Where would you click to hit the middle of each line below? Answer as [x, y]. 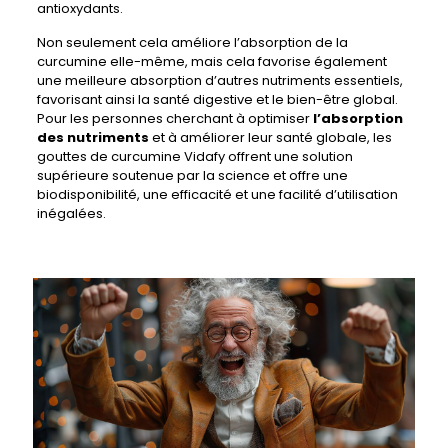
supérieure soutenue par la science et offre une [192, 175]
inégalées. [71, 213]
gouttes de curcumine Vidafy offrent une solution [194, 156]
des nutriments [92, 137]
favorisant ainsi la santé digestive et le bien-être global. [217, 99]
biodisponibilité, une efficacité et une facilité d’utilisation [217, 194]
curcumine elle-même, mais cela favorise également [211, 61]
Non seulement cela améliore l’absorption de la [192, 42]
